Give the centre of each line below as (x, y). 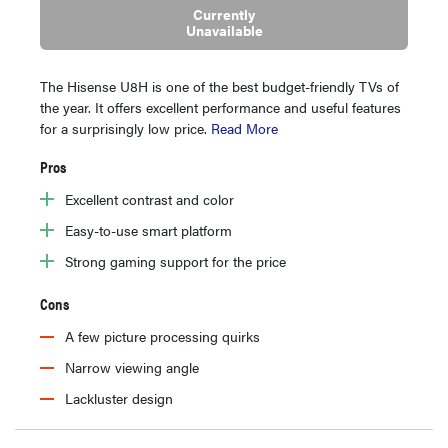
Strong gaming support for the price (175, 261)
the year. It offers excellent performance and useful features (220, 107)
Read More (244, 128)
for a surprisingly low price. (125, 128)
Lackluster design (119, 398)
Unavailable (224, 30)
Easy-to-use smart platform (148, 230)
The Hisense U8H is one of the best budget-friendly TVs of (219, 86)
